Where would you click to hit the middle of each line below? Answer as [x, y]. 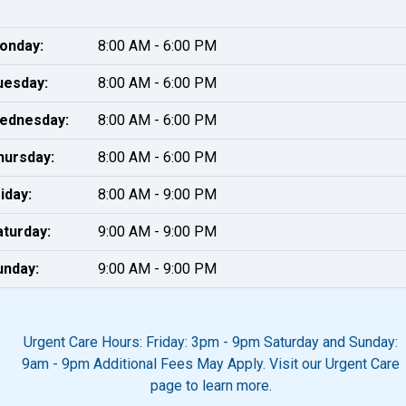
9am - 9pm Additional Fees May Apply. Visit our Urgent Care [211, 364]
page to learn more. [211, 386]
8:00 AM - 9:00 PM [157, 194]
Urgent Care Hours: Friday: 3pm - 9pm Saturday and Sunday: [211, 342]
